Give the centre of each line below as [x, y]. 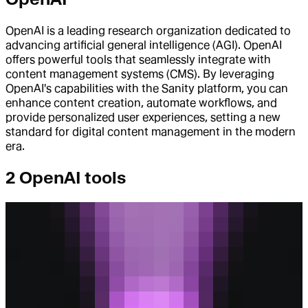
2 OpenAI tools [66, 178]
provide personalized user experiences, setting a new [143, 118]
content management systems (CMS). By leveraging [140, 74]
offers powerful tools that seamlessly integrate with [138, 60]
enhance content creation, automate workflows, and [141, 103]
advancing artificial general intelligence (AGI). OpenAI [144, 45]
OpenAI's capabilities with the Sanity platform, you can [147, 89]
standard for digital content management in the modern [151, 132]
